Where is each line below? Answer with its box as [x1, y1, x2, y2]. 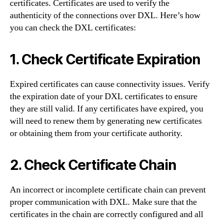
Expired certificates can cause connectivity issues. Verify [10, 79, 210, 90]
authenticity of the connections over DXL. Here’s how [10, 10, 200, 21]
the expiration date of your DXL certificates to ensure [10, 91, 197, 102]
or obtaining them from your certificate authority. [10, 128, 183, 139]
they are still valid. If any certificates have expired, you [10, 103, 203, 114]
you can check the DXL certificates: [10, 22, 136, 33]
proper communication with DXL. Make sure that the [10, 196, 197, 208]
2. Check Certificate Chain [10, 157, 176, 173]
